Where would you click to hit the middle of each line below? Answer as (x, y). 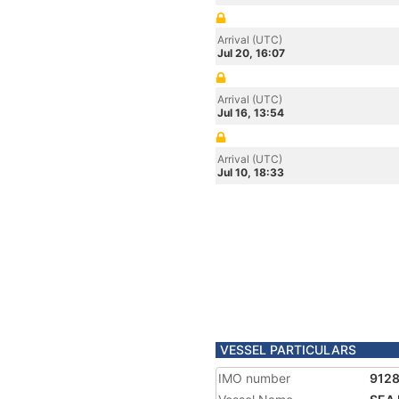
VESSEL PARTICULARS (288, 350)
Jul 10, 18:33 (251, 172)
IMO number (254, 378)
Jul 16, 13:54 (251, 113)
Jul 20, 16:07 (251, 53)
